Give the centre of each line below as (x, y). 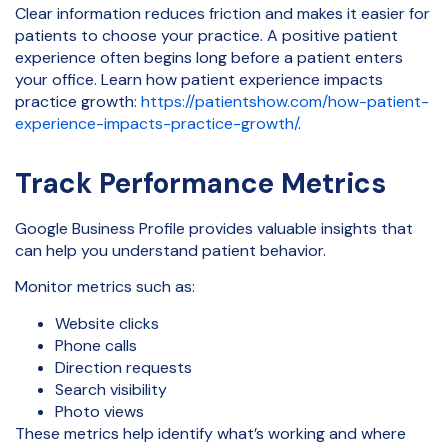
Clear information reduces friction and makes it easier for (222, 14)
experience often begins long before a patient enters (209, 58)
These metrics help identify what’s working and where (210, 433)
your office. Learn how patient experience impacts (199, 80)
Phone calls (96, 345)
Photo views (99, 411)
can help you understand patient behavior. (170, 251)
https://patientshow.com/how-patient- (283, 102)
